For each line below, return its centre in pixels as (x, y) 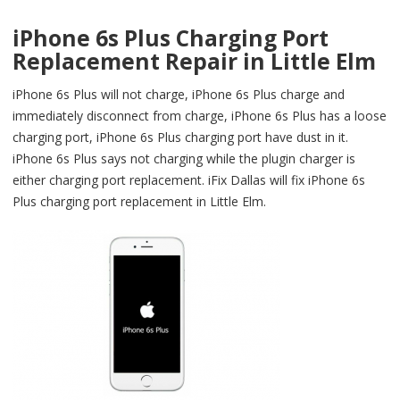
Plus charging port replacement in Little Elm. (139, 201)
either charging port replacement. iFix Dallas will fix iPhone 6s (189, 179)
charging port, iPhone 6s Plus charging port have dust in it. (180, 137)
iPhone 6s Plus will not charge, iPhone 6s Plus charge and (179, 94)
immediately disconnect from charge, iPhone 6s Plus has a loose (200, 115)
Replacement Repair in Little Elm (194, 61)
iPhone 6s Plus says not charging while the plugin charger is (184, 158)
